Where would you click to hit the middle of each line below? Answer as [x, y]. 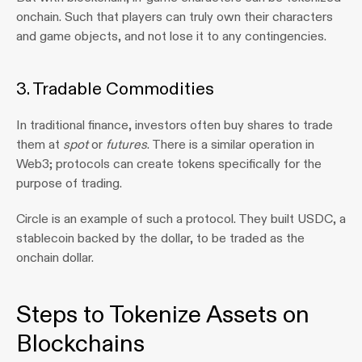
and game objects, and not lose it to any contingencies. [171, 36]
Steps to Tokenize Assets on [163, 314]
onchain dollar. [55, 257]
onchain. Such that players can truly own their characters [175, 17]
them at [40, 144]
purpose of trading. [69, 183]
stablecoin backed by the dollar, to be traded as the [160, 238]
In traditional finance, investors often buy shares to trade [175, 125]
